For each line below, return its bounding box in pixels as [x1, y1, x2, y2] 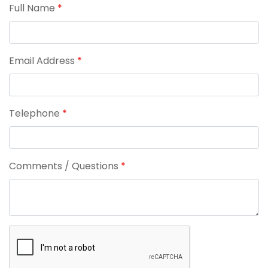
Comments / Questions [9, 159, 121, 173]
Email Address [9, 54, 77, 68]
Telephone [9, 106, 62, 121]
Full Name [9, 1, 57, 16]
